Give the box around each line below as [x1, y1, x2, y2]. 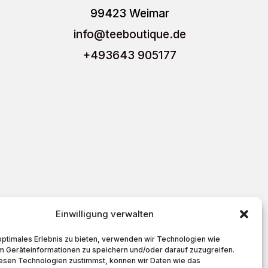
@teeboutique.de [94, 28, 187, 42]
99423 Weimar [90, 7, 170, 21]
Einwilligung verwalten [55, 208, 154, 220]
